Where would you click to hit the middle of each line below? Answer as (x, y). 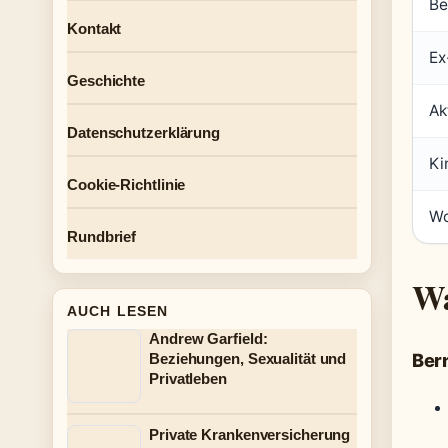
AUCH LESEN (118, 311)
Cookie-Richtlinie (126, 184)
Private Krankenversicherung (250, 434)
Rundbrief (102, 236)
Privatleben (188, 378)
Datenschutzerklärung (143, 132)
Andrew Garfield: (208, 338)
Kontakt (94, 28)
